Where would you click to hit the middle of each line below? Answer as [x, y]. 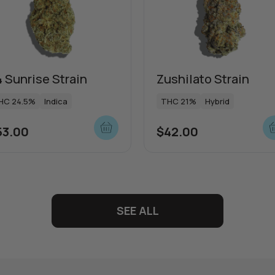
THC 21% [179, 101]
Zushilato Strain [203, 79]
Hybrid [217, 101]
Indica [56, 101]
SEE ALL [137, 210]
